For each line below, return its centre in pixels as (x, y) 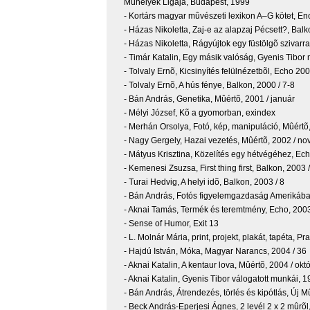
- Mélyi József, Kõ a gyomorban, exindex (200, 113)
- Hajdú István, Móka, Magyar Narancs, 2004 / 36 (215, 252)
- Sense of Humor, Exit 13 (171, 224)
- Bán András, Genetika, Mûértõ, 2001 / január (209, 99)
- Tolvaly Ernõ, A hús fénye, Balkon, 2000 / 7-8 (209, 85)
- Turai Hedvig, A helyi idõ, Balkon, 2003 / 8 (204, 182)
